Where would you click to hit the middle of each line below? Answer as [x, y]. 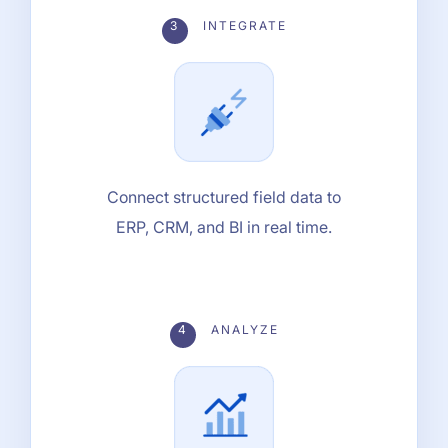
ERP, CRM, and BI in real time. [224, 226]
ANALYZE [242, 329]
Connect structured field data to [224, 196]
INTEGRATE [242, 25]
